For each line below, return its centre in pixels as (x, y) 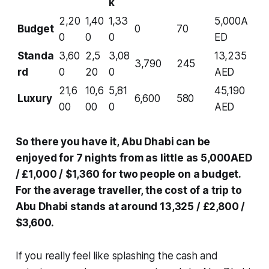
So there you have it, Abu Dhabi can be (113, 141)
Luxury (35, 98)
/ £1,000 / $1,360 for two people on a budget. (128, 174)
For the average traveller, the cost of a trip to (128, 190)
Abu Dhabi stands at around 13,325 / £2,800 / (130, 206)
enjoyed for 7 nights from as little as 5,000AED (134, 158)
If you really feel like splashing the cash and (116, 255)
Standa (35, 56)
